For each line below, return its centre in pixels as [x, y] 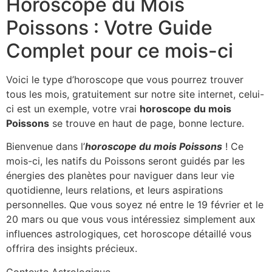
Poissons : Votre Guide [109, 27]
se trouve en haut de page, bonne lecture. [147, 123]
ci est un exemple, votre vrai [73, 108]
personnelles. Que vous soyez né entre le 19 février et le [135, 205]
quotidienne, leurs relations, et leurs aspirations [114, 190]
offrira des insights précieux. [72, 249]
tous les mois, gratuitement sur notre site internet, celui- [135, 94]
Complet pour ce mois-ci [120, 50]
